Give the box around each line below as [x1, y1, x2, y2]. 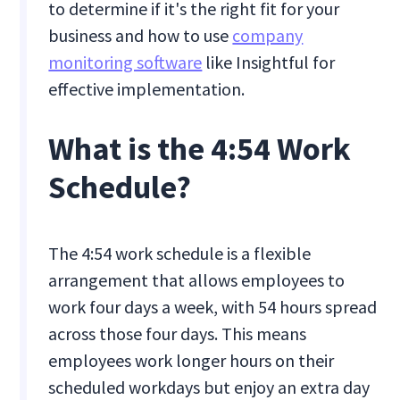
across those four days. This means [48, 322, 307, 346]
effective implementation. [48, 78, 246, 101]
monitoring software [48, 51, 203, 74]
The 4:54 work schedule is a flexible [48, 242, 312, 265]
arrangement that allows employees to [48, 269, 346, 292]
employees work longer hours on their [48, 349, 335, 372]
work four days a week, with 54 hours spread [48, 296, 378, 319]
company [232, 24, 304, 47]
